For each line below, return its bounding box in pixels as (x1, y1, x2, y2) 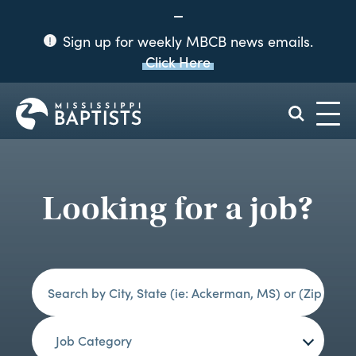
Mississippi (140, 97, 196, 110)
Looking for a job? (42, 188, 314, 229)
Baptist (140, 110, 176, 123)
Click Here (145, 52, 211, 72)
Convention (140, 122, 199, 136)
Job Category (56, 331, 132, 349)
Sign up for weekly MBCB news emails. (58, 32, 313, 51)
